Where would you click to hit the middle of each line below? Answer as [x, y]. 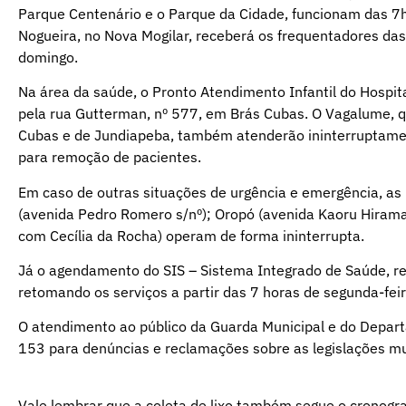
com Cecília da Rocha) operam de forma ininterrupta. [191, 235]
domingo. [48, 57]
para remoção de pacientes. [110, 157]
